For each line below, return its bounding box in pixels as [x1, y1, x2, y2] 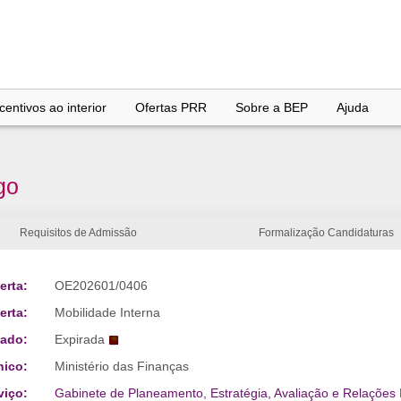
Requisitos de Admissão [20, 226, 137, 239]
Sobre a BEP [235, 100, 308, 115]
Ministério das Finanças [54, 359, 189, 373]
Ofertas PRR [135, 100, 207, 115]
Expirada [54, 332, 105, 346]
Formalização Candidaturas [259, 226, 394, 239]
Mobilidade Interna [54, 305, 160, 320]
